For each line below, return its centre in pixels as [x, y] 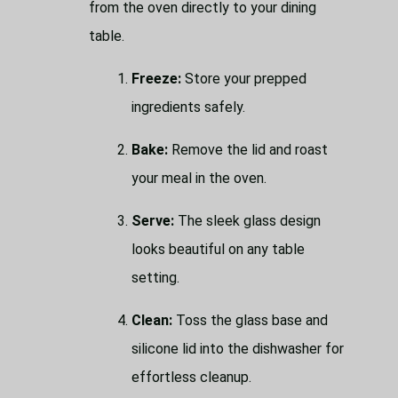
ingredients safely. [188, 107]
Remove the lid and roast [248, 149]
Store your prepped [244, 78]
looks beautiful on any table [218, 249]
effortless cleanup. [191, 377]
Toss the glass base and [250, 320]
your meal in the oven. [199, 178]
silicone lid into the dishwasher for [238, 348]
